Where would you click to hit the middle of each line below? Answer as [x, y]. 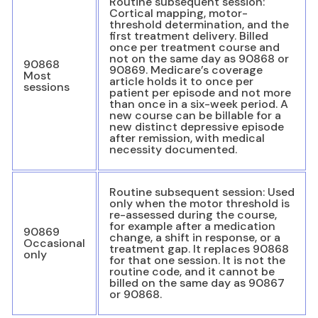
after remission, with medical [187, 138]
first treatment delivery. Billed [189, 35]
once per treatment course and [194, 47]
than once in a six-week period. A [199, 104]
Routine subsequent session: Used [202, 192]
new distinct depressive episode [197, 126]
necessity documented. [173, 149]
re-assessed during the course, [193, 214]
